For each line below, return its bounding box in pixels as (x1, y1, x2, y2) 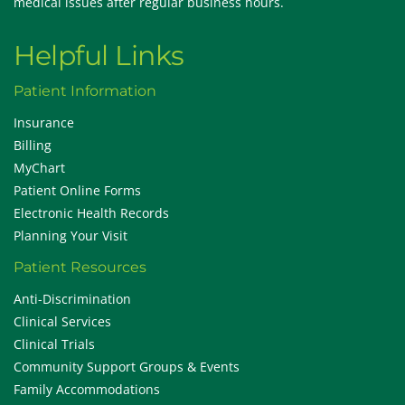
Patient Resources (14, 258, 146, 276)
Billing (14, 136, 52, 154)
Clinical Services (14, 312, 111, 330)
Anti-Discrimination (14, 289, 131, 307)
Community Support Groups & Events (14, 357, 240, 375)
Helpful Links (14, 38, 184, 72)
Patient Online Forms (14, 181, 141, 199)
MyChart (14, 158, 65, 176)
